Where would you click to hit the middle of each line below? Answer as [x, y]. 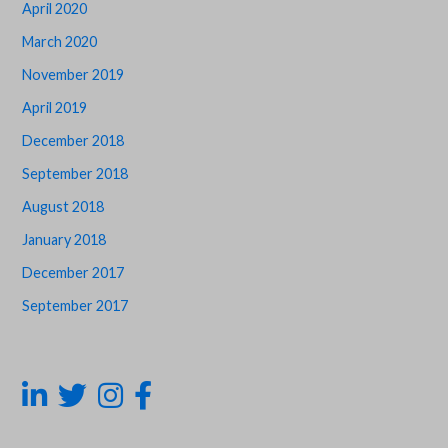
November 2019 [73, 74]
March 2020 [60, 41]
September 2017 [75, 305]
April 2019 [55, 107]
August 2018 [63, 206]
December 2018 [73, 140]
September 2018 [75, 173]
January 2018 [64, 239]
